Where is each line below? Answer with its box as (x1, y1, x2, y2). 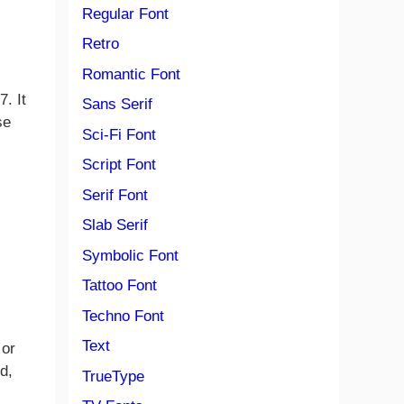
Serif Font (82, 186, 148, 204)
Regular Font (82, 5, 169, 23)
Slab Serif (82, 216, 148, 234)
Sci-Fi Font (82, 125, 156, 143)
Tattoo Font (82, 277, 157, 294)
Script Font (82, 156, 156, 173)
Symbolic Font (82, 246, 179, 264)
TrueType (82, 367, 144, 385)
